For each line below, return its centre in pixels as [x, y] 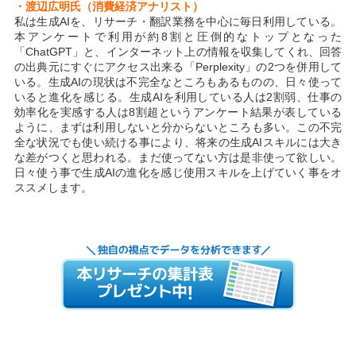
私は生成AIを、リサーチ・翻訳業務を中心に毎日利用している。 [178, 21]
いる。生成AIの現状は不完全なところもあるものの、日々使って [178, 81]
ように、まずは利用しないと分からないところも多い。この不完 [178, 127]
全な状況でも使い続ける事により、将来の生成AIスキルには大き [178, 142]
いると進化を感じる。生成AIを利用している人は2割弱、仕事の [178, 97]
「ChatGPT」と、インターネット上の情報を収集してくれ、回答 [178, 51]
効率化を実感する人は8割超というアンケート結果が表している [178, 112]
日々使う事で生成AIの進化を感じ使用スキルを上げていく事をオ [178, 172]
